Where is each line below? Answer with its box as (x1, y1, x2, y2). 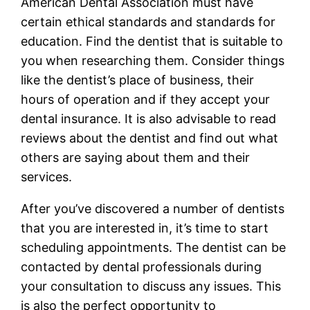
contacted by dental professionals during (21, 259, 262, 274)
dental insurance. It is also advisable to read (21, 111, 277, 126)
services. (21, 169, 73, 184)
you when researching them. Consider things (21, 53, 285, 68)
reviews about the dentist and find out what (21, 130, 279, 145)
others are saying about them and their (21, 149, 250, 165)
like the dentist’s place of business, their (21, 72, 255, 87)
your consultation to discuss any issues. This (21, 278, 282, 293)
